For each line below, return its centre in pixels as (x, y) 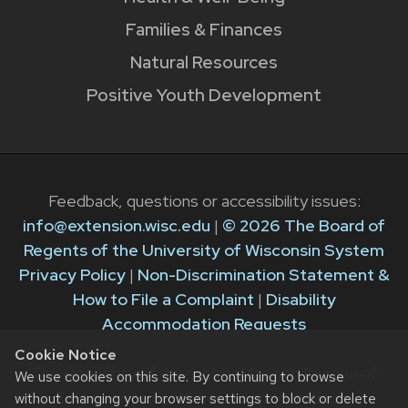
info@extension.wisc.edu (117, 226)
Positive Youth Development (204, 95)
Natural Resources (204, 62)
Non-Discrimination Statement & (263, 275)
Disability (301, 300)
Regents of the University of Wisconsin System (204, 250)
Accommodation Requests (204, 324)
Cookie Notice (66, 355)
